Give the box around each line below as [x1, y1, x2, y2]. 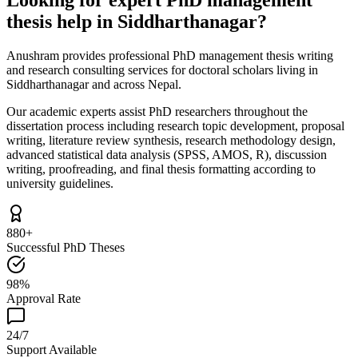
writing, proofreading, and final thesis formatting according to [6, 161, 316, 176]
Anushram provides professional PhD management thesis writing [6, 48, 333, 62]
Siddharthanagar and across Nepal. [6, 77, 181, 91]
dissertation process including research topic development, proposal [6, 118, 344, 133]
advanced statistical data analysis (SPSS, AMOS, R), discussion [6, 147, 327, 161]
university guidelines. [6, 176, 113, 190]
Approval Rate [6, 291, 81, 305]
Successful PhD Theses [6, 240, 125, 254]
